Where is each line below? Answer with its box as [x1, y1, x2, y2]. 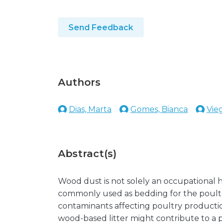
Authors [58, 76, 101, 88]
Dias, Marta [69, 105, 111, 114]
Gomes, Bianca [130, 105, 188, 114]
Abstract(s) [58, 148, 116, 160]
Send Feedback [68, 23, 133, 32]
